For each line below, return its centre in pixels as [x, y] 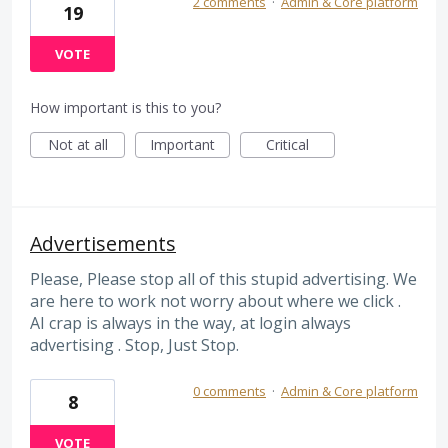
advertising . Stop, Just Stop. [134, 345]
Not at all [77, 145]
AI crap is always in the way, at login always [190, 323]
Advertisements [103, 244]
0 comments [229, 390]
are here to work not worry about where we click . [215, 301]
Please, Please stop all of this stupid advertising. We [223, 279]
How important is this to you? [125, 108]
